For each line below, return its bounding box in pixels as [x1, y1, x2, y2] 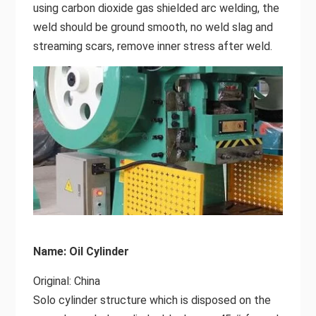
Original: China [32, 274, 100, 288]
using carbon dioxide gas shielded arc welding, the [32, 1, 279, 16]
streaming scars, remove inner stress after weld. [32, 39, 272, 54]
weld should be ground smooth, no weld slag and [32, 20, 273, 35]
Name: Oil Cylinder [32, 244, 129, 258]
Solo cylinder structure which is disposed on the [32, 293, 271, 307]
